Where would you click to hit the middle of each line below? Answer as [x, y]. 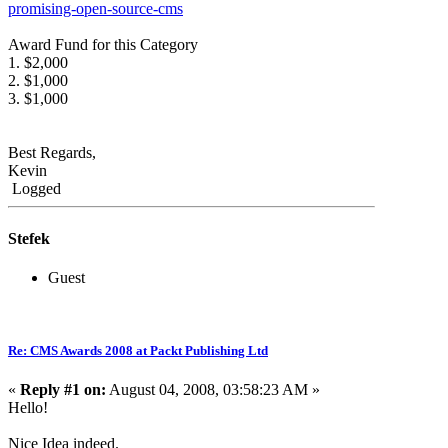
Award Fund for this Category [103, 45]
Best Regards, [52, 153]
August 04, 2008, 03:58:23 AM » [213, 390]
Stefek [29, 238]
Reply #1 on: [63, 390]
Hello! [28, 408]
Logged [34, 189]
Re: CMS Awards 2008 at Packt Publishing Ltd [138, 351]
